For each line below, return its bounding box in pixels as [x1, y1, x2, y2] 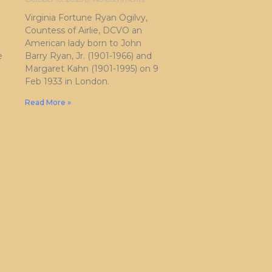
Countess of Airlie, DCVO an [25, 25, 142, 36]
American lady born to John [25, 38, 141, 49]
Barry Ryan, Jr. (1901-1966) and [25, 50, 152, 62]
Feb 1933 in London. [25, 76, 109, 87]
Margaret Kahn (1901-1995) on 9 [25, 63, 158, 75]
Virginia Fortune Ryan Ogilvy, [25, 12, 148, 24]
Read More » [25, 98, 71, 107]
